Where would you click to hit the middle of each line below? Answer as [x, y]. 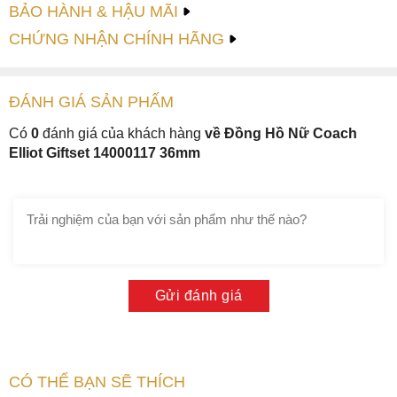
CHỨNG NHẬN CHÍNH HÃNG [117, 39]
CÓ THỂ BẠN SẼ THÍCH [97, 381]
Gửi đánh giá [198, 295]
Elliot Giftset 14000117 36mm [105, 152]
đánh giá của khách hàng [120, 133]
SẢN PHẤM [132, 101]
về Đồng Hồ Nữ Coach [281, 133]
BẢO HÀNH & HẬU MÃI [93, 11]
